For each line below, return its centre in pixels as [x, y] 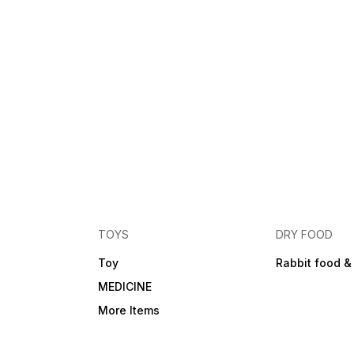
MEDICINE [125, 287]
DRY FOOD [305, 235]
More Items [129, 311]
